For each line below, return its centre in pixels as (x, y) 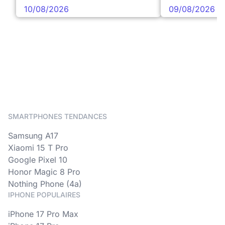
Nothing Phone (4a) (45, 184)
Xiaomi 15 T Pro (38, 148)
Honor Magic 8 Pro (44, 172)
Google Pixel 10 (38, 160)
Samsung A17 (33, 136)
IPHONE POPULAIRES (44, 195)
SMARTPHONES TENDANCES (58, 116)
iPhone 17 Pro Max (43, 214)
